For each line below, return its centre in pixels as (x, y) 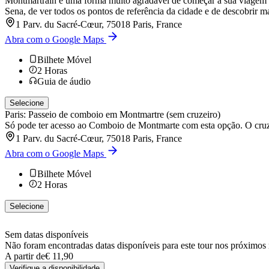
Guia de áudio (64, 81)
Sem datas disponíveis (47, 234)
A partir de (25, 256)
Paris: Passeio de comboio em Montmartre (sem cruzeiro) (113, 114)
